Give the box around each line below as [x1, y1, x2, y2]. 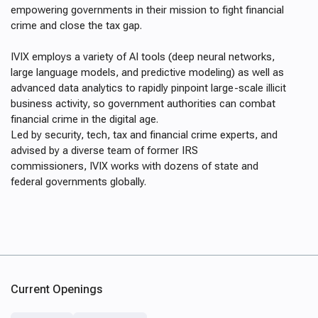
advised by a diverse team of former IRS [11, 144, 198, 157]
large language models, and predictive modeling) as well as [11, 66, 284, 79]
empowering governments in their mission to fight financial [11, 4, 284, 16]
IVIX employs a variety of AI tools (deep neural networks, [11, 50, 275, 63]
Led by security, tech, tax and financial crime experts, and [11, 128, 278, 141]
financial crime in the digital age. [11, 113, 158, 126]
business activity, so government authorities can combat [11, 97, 275, 110]
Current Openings [11, 283, 102, 296]
